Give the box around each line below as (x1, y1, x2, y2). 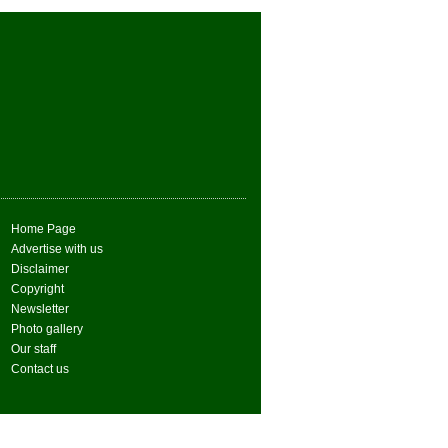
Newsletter (11, 303, 69, 315)
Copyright (11, 283, 64, 295)
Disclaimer (11, 263, 69, 275)
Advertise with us (11, 243, 103, 255)
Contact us (11, 363, 69, 375)
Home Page (11, 223, 76, 235)
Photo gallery (11, 323, 83, 335)
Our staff (11, 343, 56, 355)
